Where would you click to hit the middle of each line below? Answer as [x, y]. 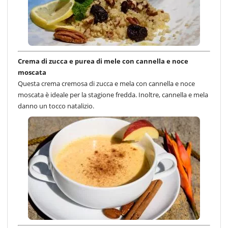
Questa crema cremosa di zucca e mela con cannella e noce [106, 83]
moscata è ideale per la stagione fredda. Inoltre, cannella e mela [113, 94]
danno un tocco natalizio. [56, 106]
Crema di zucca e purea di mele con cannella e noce [103, 61]
